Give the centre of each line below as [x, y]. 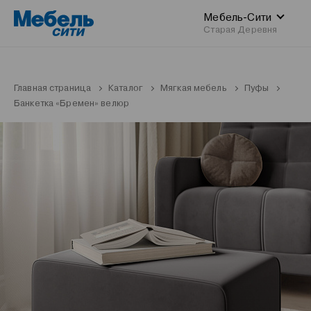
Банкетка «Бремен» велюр [72, 103]
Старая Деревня [241, 30]
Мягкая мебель [194, 88]
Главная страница [53, 88]
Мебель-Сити [237, 17]
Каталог [126, 88]
